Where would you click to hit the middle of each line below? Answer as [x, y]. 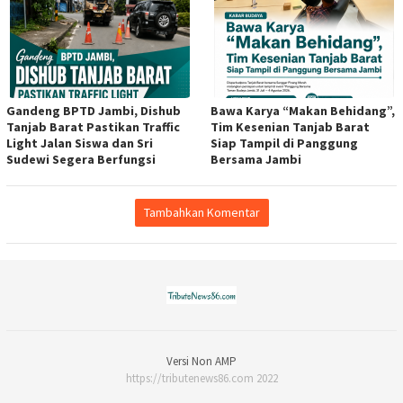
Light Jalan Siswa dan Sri [80, 143]
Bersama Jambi [256, 160]
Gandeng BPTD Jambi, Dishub [94, 111]
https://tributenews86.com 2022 [201, 378]
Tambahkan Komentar [201, 213]
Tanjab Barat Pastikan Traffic [93, 127]
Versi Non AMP [201, 361]
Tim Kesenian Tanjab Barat [290, 127]
